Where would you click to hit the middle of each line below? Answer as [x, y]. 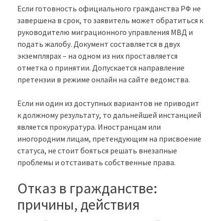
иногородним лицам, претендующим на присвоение [109, 139]
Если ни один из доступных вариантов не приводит [108, 103]
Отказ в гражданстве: [87, 188]
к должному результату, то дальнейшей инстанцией [109, 115]
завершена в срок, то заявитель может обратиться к [110, 20]
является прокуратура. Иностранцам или [89, 127]
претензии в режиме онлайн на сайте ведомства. [104, 80]
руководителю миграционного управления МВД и [105, 32]
